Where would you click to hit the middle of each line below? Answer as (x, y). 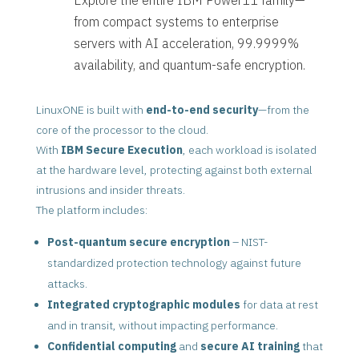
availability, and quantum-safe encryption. (189, 65)
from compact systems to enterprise (176, 21)
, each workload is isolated (249, 149)
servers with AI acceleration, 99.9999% (186, 43)
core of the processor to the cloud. (122, 129)
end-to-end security (202, 109)
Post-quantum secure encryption (138, 242)
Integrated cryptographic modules (143, 304)
